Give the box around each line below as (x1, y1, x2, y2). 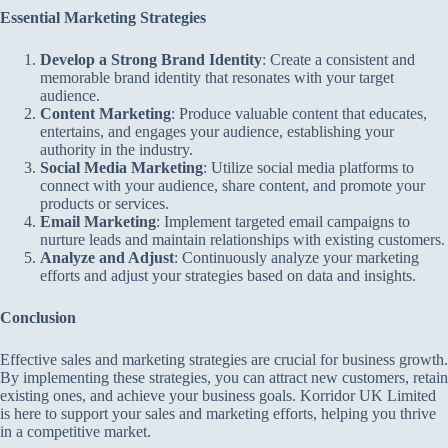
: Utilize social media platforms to (203, 159, 414, 176)
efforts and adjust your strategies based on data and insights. (40, 267, 416, 284)
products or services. (40, 195, 169, 212)
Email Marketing (40, 213, 156, 230)
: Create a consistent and (262, 51, 415, 68)
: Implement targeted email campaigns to (156, 213, 410, 230)
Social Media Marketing (40, 159, 203, 176)
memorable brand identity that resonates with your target (40, 69, 394, 86)
